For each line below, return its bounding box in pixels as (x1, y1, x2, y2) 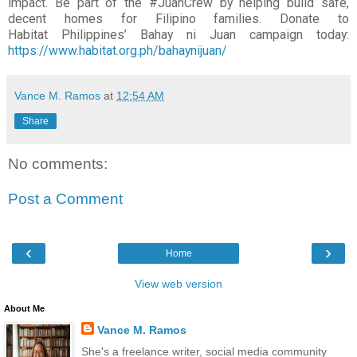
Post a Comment (8, 190, 123, 207)
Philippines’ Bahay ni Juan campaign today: (61, 27, 349, 43)
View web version (135, 277, 222, 291)
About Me (4, 304, 45, 314)
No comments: (8, 155, 108, 173)
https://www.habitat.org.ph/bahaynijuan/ (8, 43, 227, 59)
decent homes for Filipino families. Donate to (8, 11, 349, 27)
